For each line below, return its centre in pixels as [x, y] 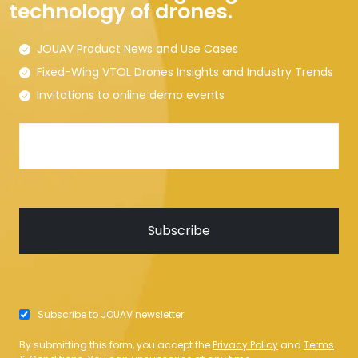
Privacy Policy [245, 345]
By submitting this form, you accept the [116, 345]
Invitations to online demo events [131, 95]
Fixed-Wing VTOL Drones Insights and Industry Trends [185, 72]
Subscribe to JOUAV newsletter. [112, 315]
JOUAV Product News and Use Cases [137, 49]
